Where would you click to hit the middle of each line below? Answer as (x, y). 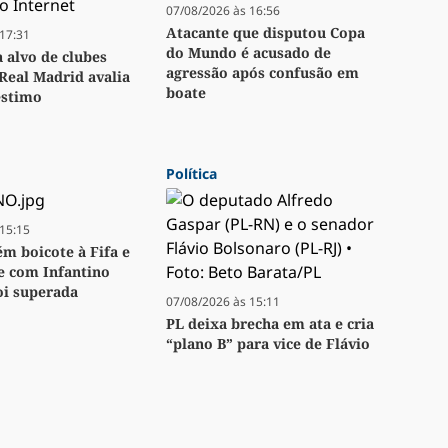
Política (191, 174)
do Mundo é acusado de (248, 53)
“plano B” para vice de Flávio (268, 344)
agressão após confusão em (262, 73)
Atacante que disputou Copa (265, 33)
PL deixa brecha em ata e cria (270, 324)
